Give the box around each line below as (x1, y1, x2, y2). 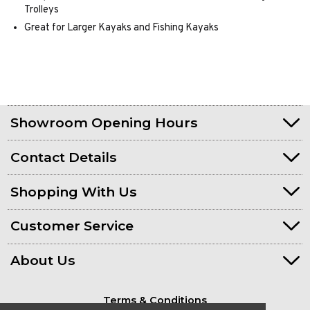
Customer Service (10, 217, 134, 235)
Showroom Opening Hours (10, 113, 199, 131)
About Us (10, 252, 76, 269)
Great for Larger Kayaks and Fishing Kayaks (24, 21, 221, 35)
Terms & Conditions (103, 293, 207, 307)
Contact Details (10, 148, 118, 165)
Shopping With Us (10, 183, 138, 200)
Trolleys (24, 3, 61, 17)
